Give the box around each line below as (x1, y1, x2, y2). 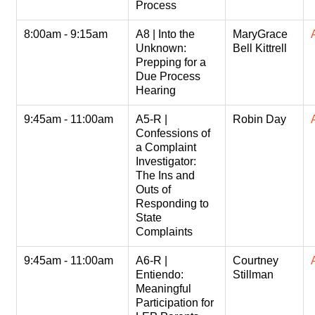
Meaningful (136, 283, 192, 295)
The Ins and (136, 169, 195, 182)
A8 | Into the (136, 28, 195, 41)
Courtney (233, 255, 279, 267)
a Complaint (136, 141, 197, 154)
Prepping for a (136, 56, 207, 69)
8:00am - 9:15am (24, 28, 108, 41)
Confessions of (136, 127, 211, 140)
